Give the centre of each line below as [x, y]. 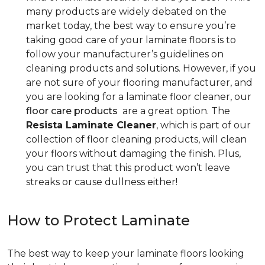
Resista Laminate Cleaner [91, 125]
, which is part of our [203, 125]
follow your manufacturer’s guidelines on [125, 54]
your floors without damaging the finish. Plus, [133, 154]
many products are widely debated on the [126, 12]
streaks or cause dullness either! [102, 182]
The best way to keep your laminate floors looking [126, 254]
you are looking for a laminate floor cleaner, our [139, 97]
